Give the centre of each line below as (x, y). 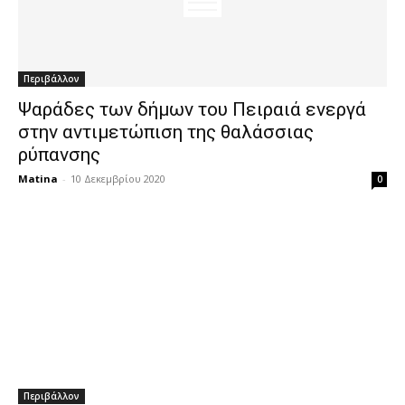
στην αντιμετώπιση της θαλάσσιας (166, 132)
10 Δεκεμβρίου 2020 (118, 179)
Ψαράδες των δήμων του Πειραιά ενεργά (192, 109)
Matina (38, 179)
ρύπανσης (59, 155)
